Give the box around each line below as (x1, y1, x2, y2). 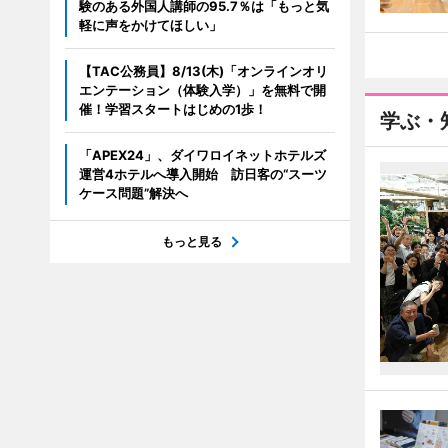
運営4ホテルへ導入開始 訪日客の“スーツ (78, 166, 327, 182)
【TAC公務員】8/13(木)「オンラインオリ (78, 63, 328, 79)
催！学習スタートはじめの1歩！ (78, 101, 267, 117)
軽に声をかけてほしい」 (78, 17, 222, 33)
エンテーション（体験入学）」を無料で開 (78, 82, 326, 98)
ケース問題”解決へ (78, 185, 188, 201)
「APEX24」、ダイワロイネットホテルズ (78, 147, 326, 163)
